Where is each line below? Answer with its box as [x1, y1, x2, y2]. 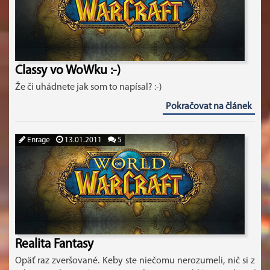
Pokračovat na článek [166, 102, 252, 111]
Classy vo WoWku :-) [15, 64, 121, 77]
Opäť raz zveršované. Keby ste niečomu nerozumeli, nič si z [15, 256, 255, 266]
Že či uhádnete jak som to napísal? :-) [15, 83, 162, 92]
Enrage [25, 136, 50, 144]
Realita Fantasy [15, 238, 93, 251]
